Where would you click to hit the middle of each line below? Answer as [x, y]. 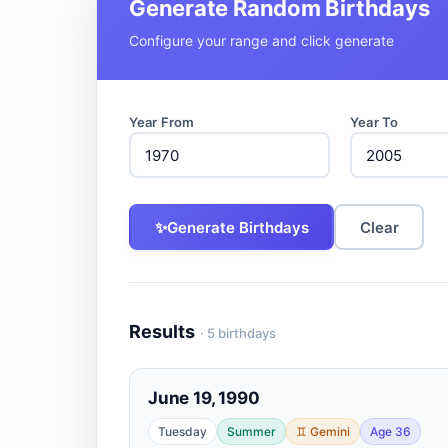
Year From [162, 122]
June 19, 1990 [204, 398]
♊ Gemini [323, 431]
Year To [374, 122]
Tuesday [182, 431]
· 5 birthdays [238, 332]
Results [162, 331]
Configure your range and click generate [261, 40]
